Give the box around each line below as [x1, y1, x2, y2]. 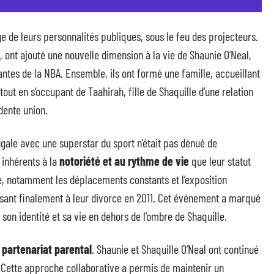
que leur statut [189, 154, 251, 168]
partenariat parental [2, 242, 92, 256]
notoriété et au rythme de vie [59, 154, 189, 168]
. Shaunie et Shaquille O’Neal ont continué [92, 242, 259, 256]
